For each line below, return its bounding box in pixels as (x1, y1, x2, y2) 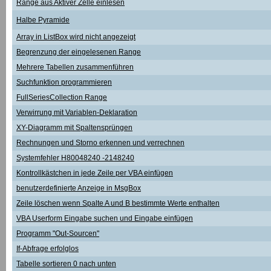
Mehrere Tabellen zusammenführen (16, 63, 134, 71)
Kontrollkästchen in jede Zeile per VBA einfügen (16, 169, 173, 177)
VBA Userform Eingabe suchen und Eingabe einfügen (16, 214, 193, 223)
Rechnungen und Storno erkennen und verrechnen (16, 139, 184, 147)
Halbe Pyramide (16, 16, 70, 24)
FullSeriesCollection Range (16, 93, 107, 102)
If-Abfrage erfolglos (16, 244, 79, 253)
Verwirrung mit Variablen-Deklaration (16, 108, 137, 117)
